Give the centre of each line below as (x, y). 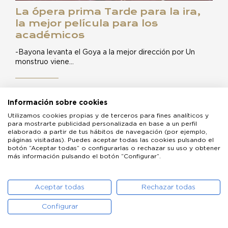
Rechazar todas (168, 187)
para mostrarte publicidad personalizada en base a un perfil (102, 124)
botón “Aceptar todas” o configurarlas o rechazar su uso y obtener (114, 148)
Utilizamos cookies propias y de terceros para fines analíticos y (108, 116)
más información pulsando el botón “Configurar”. (84, 156)
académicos (50, 35)
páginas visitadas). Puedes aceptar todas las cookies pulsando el (111, 140)
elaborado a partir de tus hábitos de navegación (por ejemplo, (107, 132)
